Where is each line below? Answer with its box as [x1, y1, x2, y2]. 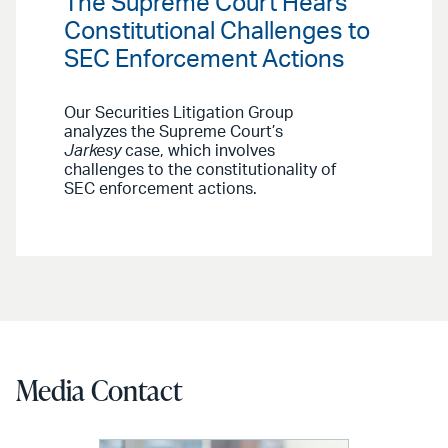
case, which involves [125, 142, 275, 159]
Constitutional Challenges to [64, 19, 370, 44]
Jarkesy [64, 142, 125, 159]
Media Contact [16, 370, 182, 409]
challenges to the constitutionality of [64, 161, 336, 178]
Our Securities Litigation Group [64, 104, 294, 121]
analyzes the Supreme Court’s [64, 123, 283, 140]
